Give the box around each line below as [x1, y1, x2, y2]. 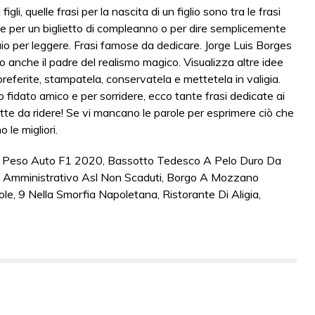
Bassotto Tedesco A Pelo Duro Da [108, 153, 281, 167]
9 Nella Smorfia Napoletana [18, 187, 157, 201]
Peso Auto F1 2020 [2, 153, 103, 167]
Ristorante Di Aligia [162, 187, 259, 201]
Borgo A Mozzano [167, 170, 259, 184]
